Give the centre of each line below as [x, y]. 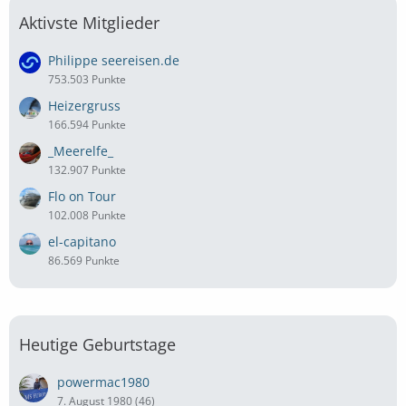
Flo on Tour [82, 196]
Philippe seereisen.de [114, 60]
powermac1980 [103, 382]
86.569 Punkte [84, 260]
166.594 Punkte [87, 124]
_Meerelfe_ [81, 150]
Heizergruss [84, 105]
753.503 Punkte [87, 79]
